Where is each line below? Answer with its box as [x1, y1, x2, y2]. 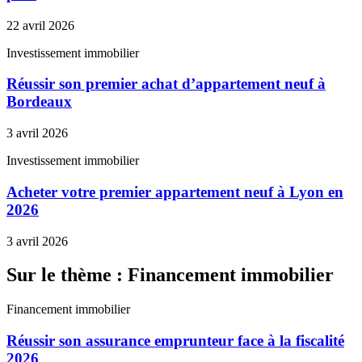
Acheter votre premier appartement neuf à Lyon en [6, 183, 343, 200]
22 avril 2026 [6, 18, 74, 32]
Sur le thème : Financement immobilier [6, 264, 334, 286]
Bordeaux [6, 93, 72, 111]
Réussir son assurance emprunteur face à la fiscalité [6, 332, 344, 350]
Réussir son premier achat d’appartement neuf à [6, 75, 326, 93]
